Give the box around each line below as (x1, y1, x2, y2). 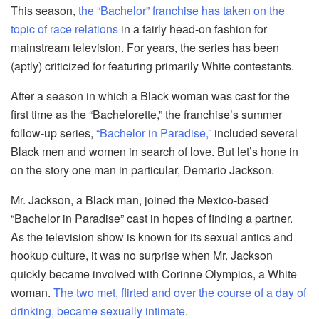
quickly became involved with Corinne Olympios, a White (11, 266, 297, 283)
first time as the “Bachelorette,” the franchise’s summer (11, 106, 282, 123)
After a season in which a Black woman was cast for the (11, 88, 290, 105)
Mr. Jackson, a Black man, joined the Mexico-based (11, 192, 268, 209)
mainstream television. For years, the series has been (11, 39, 279, 56)
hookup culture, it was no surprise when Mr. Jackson (11, 247, 273, 264)
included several (211, 125, 298, 142)
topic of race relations (11, 21, 118, 38)
